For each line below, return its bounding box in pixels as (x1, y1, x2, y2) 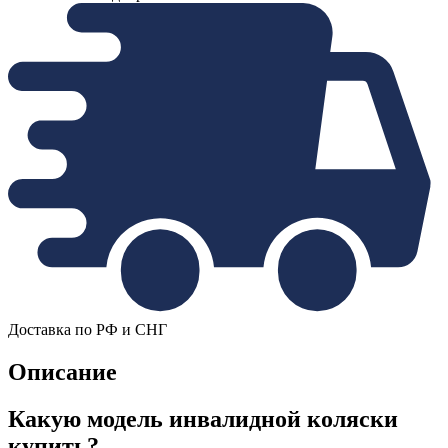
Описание (8, 359, 117, 386)
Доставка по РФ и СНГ (8, 321, 167, 339)
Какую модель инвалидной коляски (8, 406, 398, 433)
